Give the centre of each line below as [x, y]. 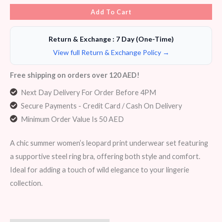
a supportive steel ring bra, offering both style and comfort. [105, 157]
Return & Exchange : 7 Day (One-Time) [111, 39]
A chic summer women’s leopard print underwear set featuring [109, 143]
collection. [26, 183]
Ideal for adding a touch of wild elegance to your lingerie [100, 170]
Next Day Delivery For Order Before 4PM [88, 92]
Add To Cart [111, 12]
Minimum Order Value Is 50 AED [72, 119]
